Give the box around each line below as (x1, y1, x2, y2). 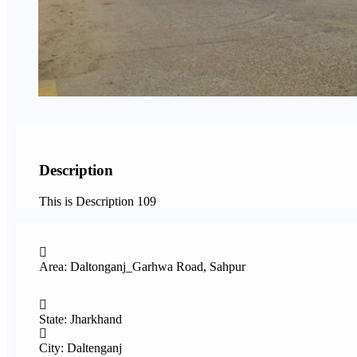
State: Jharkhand (39, 312, 122, 326)
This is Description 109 (39, 194, 156, 208)
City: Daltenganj (39, 340, 122, 355)
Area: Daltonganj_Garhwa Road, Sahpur (39, 259, 245, 273)
